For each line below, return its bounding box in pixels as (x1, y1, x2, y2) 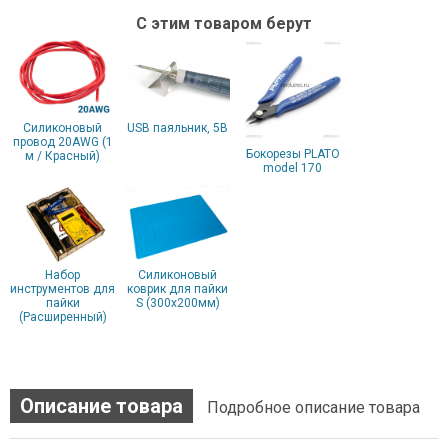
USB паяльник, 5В (127, 120, 228, 135)
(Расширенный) (18, 309, 107, 324)
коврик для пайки (127, 281, 228, 296)
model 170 (263, 161, 322, 175)
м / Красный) (25, 148, 100, 163)
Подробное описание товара (207, 397, 420, 417)
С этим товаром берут (136, 14, 312, 33)
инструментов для (10, 281, 115, 296)
